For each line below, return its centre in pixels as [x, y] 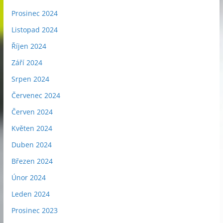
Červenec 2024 [36, 95]
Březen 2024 [32, 161]
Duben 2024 [31, 144]
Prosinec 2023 [34, 210]
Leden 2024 [30, 194]
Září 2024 [27, 62]
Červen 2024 [32, 111]
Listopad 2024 [34, 29]
